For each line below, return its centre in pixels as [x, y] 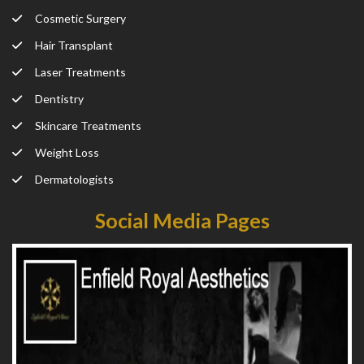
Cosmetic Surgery [80, 18]
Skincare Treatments [88, 126]
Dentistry [59, 99]
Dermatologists [74, 179]
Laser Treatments [80, 72]
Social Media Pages [182, 220]
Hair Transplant [74, 45]
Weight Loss [67, 152]
